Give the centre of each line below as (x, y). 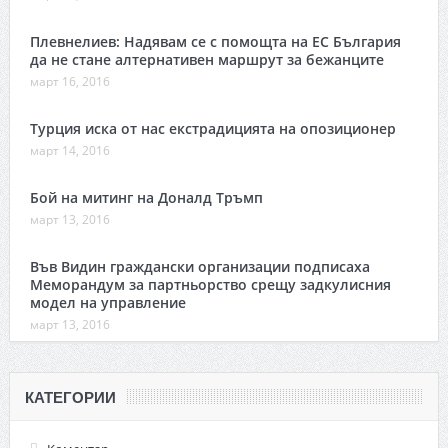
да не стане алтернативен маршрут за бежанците (206, 59)
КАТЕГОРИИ (70, 397)
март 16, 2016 (69, 81)
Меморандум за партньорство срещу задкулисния (210, 284)
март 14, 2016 (69, 150)
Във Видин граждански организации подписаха (199, 266)
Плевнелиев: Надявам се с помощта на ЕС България (215, 41)
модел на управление (107, 302)
